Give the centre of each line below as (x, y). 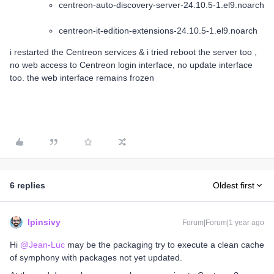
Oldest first (234, 185)
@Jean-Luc (43, 245)
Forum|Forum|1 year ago (223, 223)
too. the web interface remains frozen (82, 78)
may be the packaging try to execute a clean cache (165, 245)
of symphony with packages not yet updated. (96, 257)
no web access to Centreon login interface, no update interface (131, 65)
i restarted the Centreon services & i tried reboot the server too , (133, 52)
